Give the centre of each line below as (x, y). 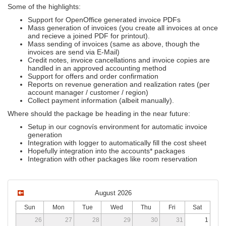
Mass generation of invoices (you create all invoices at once (123, 27)
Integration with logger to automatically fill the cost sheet (117, 143)
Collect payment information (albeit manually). (101, 100)
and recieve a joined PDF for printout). (89, 36)
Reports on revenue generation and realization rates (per (119, 84)
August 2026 (113, 193)
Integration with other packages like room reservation (112, 159)
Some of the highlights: (44, 6)
